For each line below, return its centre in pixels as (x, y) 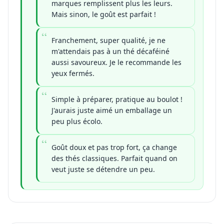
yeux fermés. (73, 73)
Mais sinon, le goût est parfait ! (104, 14)
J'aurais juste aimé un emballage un (112, 110)
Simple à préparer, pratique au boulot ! (117, 99)
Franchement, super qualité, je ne (108, 40)
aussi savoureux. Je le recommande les (116, 62)
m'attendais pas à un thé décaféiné (110, 51)
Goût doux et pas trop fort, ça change (114, 147)
